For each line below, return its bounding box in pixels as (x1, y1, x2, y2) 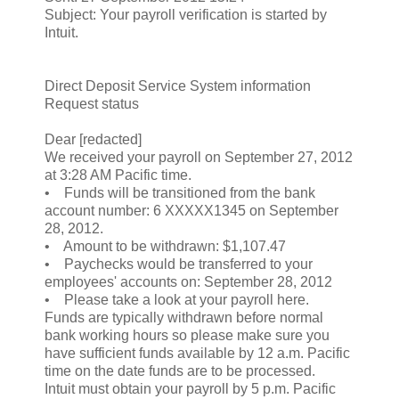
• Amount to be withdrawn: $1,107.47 (45, 238, 286, 254)
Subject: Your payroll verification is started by (45, 6, 327, 22)
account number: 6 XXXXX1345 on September (45, 202, 338, 218)
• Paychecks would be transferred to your (45, 256, 313, 272)
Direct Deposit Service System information (45, 77, 311, 94)
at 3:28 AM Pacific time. (45, 167, 191, 183)
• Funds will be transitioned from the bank (45, 184, 315, 200)
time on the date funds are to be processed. (45, 362, 315, 379)
